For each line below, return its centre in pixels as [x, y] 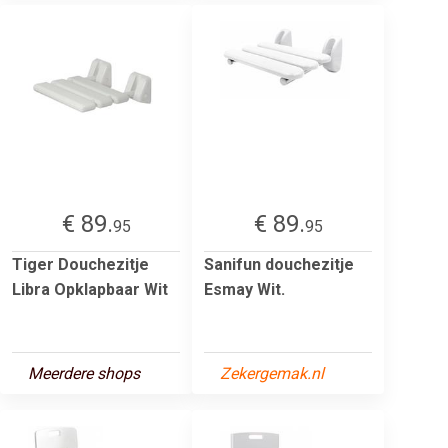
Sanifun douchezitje [279, 264]
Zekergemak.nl [272, 373]
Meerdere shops [84, 373]
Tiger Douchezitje [80, 264]
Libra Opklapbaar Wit [90, 289]
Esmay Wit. [244, 289]
